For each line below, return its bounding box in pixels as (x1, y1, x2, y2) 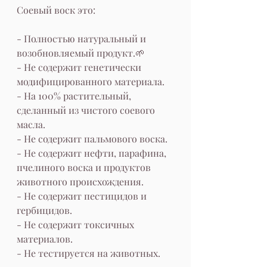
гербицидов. (17, 204, 72, 216)
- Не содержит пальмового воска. (17, 132, 167, 145)
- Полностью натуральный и (17, 32, 148, 45)
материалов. (17, 232, 73, 245)
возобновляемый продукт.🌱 (17, 46, 145, 59)
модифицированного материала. (17, 75, 164, 88)
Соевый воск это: (17, 4, 95, 16)
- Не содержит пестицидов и (17, 190, 149, 202)
